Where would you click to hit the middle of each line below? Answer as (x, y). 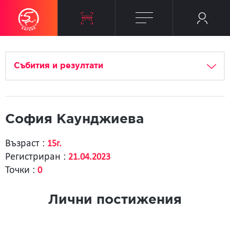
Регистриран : (37, 157)
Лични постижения (115, 200)
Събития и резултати (59, 66)
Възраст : (26, 144)
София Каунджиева (74, 119)
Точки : (21, 170)
